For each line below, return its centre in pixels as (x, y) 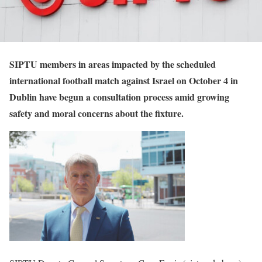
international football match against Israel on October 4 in (124, 80)
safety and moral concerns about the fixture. (96, 113)
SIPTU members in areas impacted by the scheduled (113, 64)
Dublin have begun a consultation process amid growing (119, 97)
